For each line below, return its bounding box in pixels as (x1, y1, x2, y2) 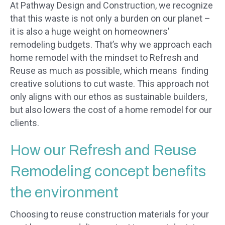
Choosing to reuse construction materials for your (10, 209, 209, 220)
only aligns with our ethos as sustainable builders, (10, 91, 207, 102)
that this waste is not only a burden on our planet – (10, 13, 210, 24)
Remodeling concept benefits (10, 163, 206, 180)
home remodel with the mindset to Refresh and (10, 52, 198, 63)
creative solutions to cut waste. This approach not (10, 78, 209, 89)
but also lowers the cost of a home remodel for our (10, 104, 212, 116)
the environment (10, 184, 119, 201)
